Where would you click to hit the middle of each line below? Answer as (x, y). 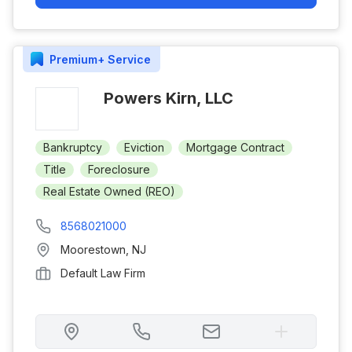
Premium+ (77, 59)
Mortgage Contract (235, 147)
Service (128, 59)
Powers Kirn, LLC (169, 98)
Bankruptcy (73, 147)
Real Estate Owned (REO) (109, 191)
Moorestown (93, 249)
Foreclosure (119, 169)
